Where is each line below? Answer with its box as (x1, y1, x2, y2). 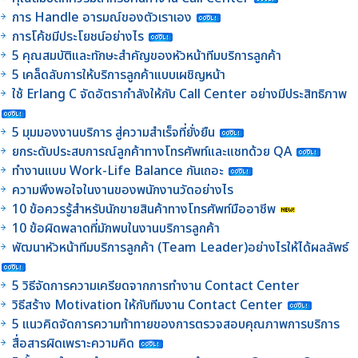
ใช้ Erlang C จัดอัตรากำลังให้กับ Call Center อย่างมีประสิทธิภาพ (12, 84, 347, 104)
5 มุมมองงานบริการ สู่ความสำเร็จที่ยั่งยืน (12, 122, 215, 142)
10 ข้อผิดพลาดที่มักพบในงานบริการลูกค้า (12, 218, 220, 238)
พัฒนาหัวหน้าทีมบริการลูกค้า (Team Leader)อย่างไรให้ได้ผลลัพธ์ (12, 237, 348, 257)
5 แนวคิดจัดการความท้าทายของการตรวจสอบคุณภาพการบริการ (12, 314, 343, 334)
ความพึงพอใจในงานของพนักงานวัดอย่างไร (12, 180, 233, 200)
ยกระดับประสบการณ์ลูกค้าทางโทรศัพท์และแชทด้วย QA (12, 141, 295, 161)
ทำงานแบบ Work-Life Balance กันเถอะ (12, 161, 224, 181)
